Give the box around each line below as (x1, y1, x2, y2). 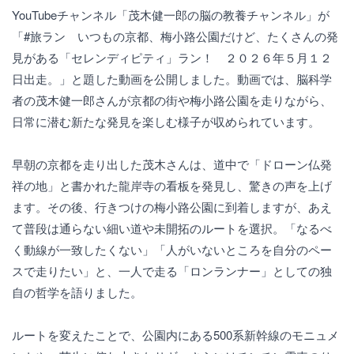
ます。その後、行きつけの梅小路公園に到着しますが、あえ (12, 198, 332, 215)
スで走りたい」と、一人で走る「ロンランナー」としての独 (12, 262, 332, 279)
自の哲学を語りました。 (12, 284, 142, 300)
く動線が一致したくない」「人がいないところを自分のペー (12, 241, 332, 258)
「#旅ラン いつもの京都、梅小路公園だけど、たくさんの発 (12, 28, 338, 44)
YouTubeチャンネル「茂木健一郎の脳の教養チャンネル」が (12, 6, 330, 23)
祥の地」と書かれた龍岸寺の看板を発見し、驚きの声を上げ (12, 177, 332, 194)
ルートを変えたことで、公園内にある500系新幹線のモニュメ (12, 326, 339, 343)
